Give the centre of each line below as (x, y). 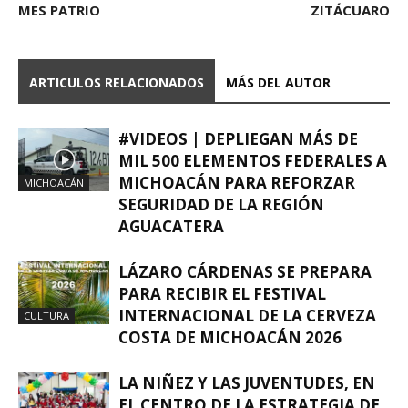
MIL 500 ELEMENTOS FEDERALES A (253, 160)
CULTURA (46, 315)
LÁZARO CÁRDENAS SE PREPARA (245, 271)
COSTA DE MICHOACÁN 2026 (230, 337)
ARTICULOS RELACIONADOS (117, 82)
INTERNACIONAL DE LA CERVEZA (247, 315)
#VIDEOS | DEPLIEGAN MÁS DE (238, 138)
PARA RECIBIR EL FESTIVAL (222, 293)
